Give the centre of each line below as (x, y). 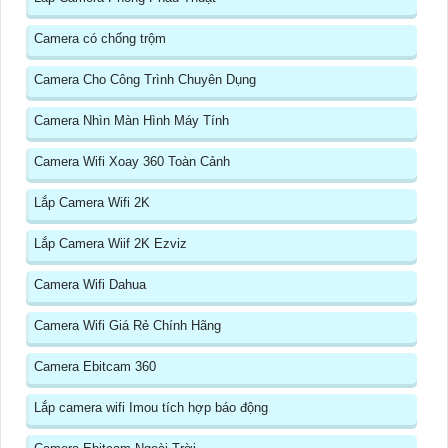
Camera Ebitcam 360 (95, 367)
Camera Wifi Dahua (90, 285)
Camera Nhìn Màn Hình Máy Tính (131, 121)
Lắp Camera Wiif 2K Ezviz (110, 244)
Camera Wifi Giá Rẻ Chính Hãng (127, 326)
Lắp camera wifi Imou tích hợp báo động (151, 408)
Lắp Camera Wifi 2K (92, 203)
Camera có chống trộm (100, 39)
